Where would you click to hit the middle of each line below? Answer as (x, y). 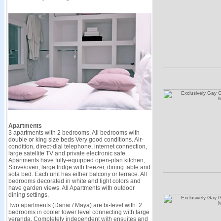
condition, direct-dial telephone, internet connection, (77, 147)
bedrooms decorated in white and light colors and (74, 181)
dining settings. (28, 195)
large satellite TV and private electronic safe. (67, 153)
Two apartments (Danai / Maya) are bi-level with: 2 (75, 205)
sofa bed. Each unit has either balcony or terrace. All (77, 174)
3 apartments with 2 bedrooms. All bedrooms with (74, 133)
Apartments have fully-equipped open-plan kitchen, (76, 160)
